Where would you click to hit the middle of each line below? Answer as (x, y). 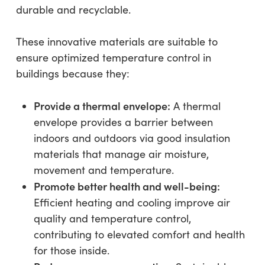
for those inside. (71, 250)
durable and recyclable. (73, 9)
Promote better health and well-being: (127, 186)
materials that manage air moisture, (121, 153)
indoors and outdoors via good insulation (132, 138)
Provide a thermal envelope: (102, 105)
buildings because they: (72, 73)
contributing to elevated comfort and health (139, 234)
